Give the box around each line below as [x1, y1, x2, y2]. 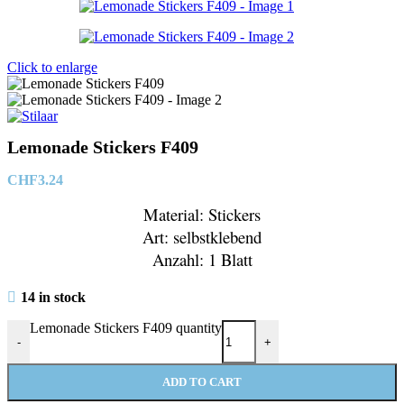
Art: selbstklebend [142, 225, 262, 248]
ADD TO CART [162, 375, 242, 389]
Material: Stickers [143, 203, 261, 225]
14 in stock [20, 289, 86, 305]
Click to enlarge [7, 59, 97, 75]
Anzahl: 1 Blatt [151, 248, 252, 271]
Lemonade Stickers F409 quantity [30, 320, 222, 335]
